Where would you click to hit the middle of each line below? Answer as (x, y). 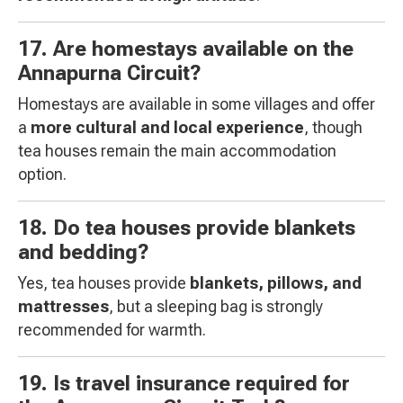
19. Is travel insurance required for (184, 384)
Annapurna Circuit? (110, 74)
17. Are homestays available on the (186, 49)
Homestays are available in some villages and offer (197, 104)
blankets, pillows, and (276, 283)
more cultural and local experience (167, 128)
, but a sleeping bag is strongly (216, 307)
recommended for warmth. (112, 330)
